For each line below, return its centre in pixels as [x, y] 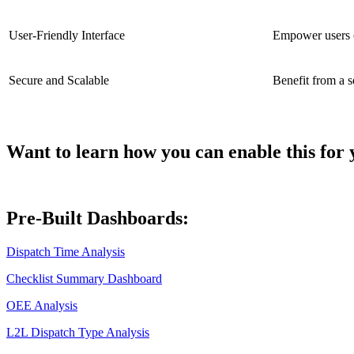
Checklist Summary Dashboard [84, 279]
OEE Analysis [42, 306]
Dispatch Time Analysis [66, 252]
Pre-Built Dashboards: [98, 218]
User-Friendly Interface [67, 35]
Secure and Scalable [59, 80]
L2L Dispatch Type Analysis [78, 333]
